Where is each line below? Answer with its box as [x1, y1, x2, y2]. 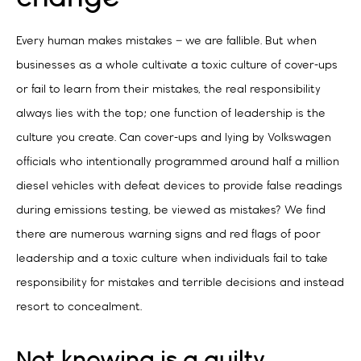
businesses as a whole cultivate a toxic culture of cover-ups [16, 60, 338, 73]
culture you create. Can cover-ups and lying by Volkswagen [16, 132, 331, 145]
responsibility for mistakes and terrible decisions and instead [16, 277, 344, 290]
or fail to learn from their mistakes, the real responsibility [16, 84, 321, 97]
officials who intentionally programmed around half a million [16, 156, 339, 169]
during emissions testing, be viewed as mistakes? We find [16, 205, 326, 218]
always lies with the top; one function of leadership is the [16, 108, 326, 121]
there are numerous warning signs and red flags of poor [16, 229, 321, 242]
